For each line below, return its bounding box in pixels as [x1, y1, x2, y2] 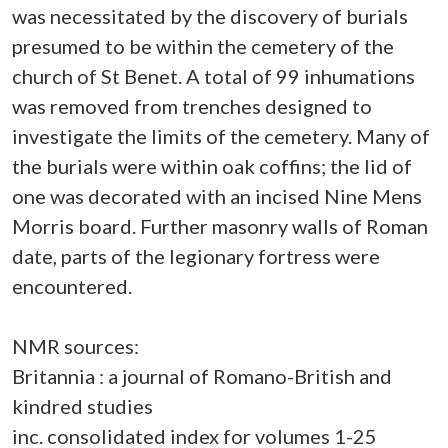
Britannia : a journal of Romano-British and [12, 364, 392, 388]
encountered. [12, 274, 132, 298]
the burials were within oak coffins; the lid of [12, 154, 412, 178]
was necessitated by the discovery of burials [12, 4, 408, 28]
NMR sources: [12, 334, 139, 358]
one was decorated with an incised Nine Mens [12, 184, 422, 208]
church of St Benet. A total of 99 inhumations [12, 64, 415, 88]
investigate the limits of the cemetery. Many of [12, 124, 430, 148]
